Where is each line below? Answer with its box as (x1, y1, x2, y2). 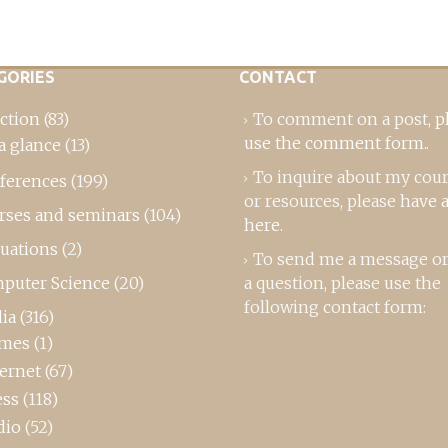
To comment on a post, (253, 109, 435, 129)
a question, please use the (244, 273, 441, 293)
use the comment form (244, 133, 424, 153)
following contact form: (244, 297, 426, 317)
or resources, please (244, 191, 400, 211)
